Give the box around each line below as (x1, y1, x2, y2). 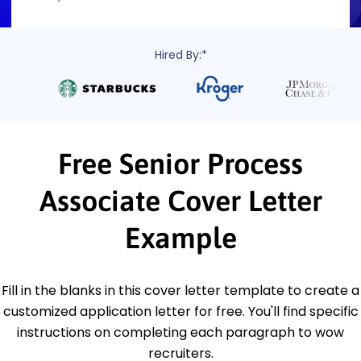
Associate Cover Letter (39, 183, 322, 218)
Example (124, 220, 237, 255)
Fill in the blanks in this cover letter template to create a (2, 280, 359, 300)
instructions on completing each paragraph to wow (17, 322, 344, 342)
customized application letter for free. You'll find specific (2, 301, 359, 321)
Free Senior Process (58, 146, 303, 180)
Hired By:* (154, 46, 207, 63)
